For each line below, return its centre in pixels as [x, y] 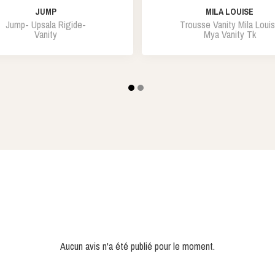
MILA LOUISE [230, 12]
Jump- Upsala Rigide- [45, 25]
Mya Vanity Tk [230, 34]
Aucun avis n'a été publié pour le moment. [137, 246]
